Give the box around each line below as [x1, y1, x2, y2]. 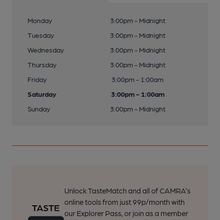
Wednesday [27, 46, 64, 54]
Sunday [27, 105, 50, 112]
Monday [27, 16, 52, 24]
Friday [27, 75, 47, 83]
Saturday [27, 90, 56, 98]
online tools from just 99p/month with [64, 197, 185, 206]
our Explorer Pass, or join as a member [64, 209, 188, 218]
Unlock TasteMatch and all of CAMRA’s [64, 186, 191, 195]
